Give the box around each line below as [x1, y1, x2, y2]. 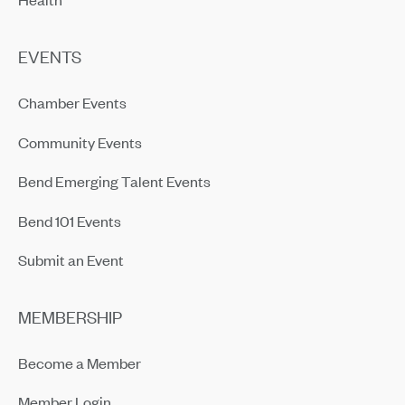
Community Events [17, 131, 142, 152]
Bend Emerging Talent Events [17, 171, 211, 192]
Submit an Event [17, 249, 124, 269]
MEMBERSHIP [17, 305, 122, 328]
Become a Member [17, 352, 141, 372]
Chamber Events [17, 92, 127, 113]
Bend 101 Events [17, 210, 121, 231]
